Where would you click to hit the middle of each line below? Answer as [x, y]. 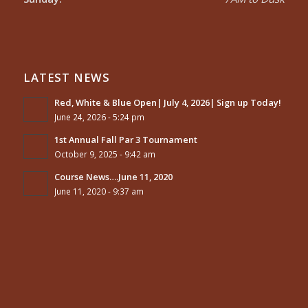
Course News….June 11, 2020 [113, 176]
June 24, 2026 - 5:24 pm [99, 117]
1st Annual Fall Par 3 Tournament [125, 139]
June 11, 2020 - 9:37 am [99, 191]
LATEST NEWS [66, 77]
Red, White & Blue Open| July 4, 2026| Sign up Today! [167, 102]
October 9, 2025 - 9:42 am [104, 154]
